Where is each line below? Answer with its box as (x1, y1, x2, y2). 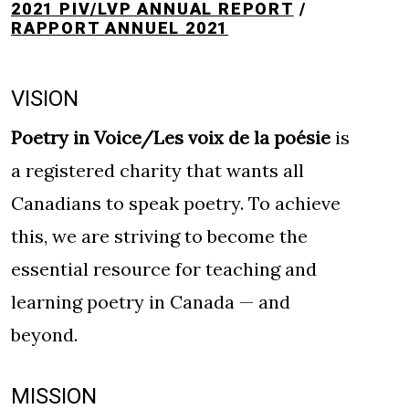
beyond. (11, 322, 87, 346)
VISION (11, 85, 79, 111)
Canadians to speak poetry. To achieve (11, 191, 341, 215)
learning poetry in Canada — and (11, 289, 290, 313)
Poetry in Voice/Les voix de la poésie (11, 125, 335, 149)
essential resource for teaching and (11, 257, 317, 280)
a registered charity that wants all (11, 158, 304, 182)
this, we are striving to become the (11, 224, 308, 247)
